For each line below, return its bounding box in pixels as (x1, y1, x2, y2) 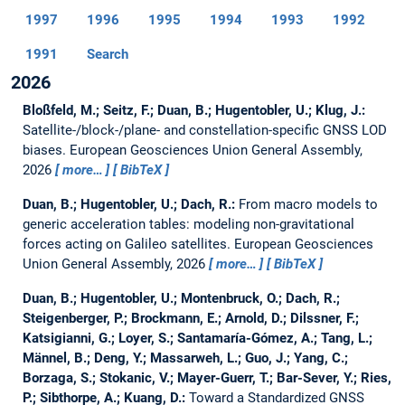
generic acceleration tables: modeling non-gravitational (22, 216, 354, 233)
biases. (22, 142, 70, 159)
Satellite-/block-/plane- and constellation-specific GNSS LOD (22, 122, 387, 139)
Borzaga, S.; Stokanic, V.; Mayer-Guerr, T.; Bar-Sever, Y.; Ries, (22, 370, 391, 387)
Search (87, 46, 128, 63)
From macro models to (238, 196, 378, 213)
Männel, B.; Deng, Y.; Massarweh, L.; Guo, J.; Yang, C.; (22, 350, 348, 367)
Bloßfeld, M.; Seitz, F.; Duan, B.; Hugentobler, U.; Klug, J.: (22, 102, 365, 119)
